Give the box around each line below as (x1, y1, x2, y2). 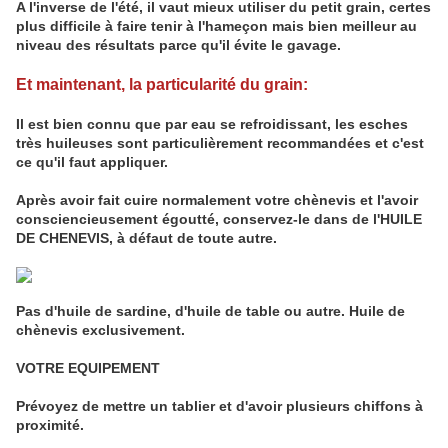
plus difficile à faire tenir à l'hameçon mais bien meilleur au (16, 18, 417, 35)
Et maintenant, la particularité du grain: (16, 76, 308, 94)
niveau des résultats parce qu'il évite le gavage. (16, 37, 341, 54)
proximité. (16, 417, 84, 434)
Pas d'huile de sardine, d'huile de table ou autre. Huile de (16, 303, 405, 320)
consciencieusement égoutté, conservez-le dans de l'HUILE (16, 211, 422, 228)
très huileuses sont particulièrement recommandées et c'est (16, 135, 424, 152)
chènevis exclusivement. (16, 322, 185, 339)
